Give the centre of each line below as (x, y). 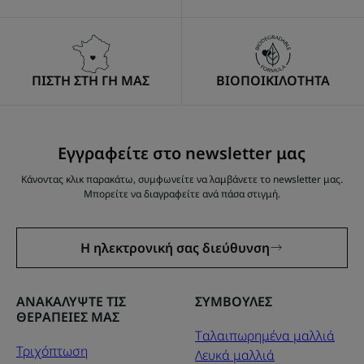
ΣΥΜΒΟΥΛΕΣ (233, 301)
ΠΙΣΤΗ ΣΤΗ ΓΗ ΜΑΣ (91, 80)
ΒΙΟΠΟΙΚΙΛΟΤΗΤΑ (273, 80)
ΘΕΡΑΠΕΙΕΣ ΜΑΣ (68, 316)
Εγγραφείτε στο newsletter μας (182, 153)
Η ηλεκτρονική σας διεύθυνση (175, 247)
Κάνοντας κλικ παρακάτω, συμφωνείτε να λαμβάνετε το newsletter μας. (182, 179)
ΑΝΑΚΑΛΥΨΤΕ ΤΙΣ (71, 301)
